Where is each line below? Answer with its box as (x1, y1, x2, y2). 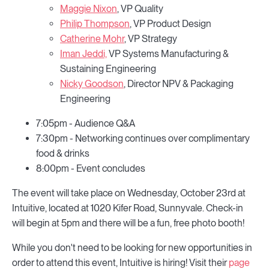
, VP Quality (117, 3, 163, 14)
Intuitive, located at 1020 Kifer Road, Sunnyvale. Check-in (12, 202, 243, 214)
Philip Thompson (60, 18, 130, 29)
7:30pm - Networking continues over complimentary (36, 133, 250, 144)
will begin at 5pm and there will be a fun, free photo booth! (12, 217, 244, 229)
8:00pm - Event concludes (36, 163, 145, 174)
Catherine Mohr (60, 33, 124, 44)
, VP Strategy (124, 33, 177, 44)
